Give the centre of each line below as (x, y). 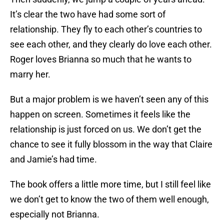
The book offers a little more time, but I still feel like (110, 184)
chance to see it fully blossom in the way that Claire (111, 144)
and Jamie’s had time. (53, 159)
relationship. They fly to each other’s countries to (106, 29)
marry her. (30, 74)
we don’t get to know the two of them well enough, (109, 199)
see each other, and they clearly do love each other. (111, 44)
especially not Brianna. (55, 214)
